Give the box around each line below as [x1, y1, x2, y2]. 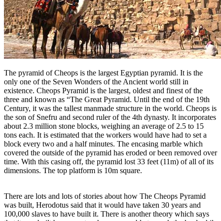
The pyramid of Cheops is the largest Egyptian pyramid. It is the [4, 68, 203, 77]
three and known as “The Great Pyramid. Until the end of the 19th [4, 95, 210, 104]
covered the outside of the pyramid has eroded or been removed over [4, 148, 217, 157]
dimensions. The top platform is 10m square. [4, 166, 142, 175]
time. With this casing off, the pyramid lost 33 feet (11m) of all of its [4, 157, 214, 166]
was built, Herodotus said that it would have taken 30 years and [4, 200, 201, 209]
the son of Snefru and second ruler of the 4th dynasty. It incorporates [4, 112, 216, 121]
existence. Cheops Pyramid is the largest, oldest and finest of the [4, 86, 203, 95]
